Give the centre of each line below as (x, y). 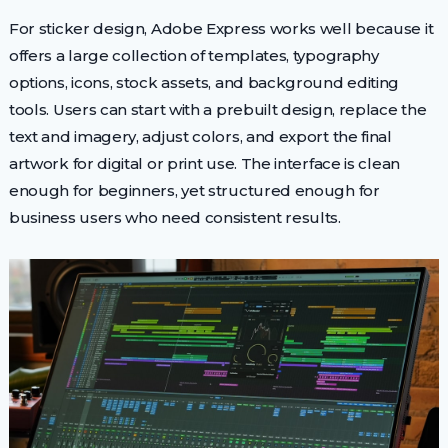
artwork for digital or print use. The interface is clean (204, 164)
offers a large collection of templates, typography (193, 56)
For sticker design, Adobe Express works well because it (221, 29)
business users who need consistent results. (174, 218)
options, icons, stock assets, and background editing (204, 83)
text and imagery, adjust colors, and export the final (200, 137)
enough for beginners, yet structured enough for (194, 191)
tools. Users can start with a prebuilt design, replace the (217, 110)
